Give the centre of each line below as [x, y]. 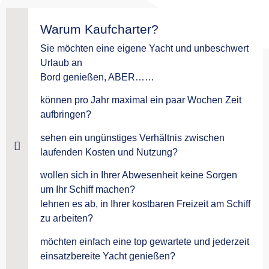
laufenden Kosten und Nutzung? [109, 152]
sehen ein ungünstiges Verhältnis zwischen [132, 138]
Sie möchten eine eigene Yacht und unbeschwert [144, 49]
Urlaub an [61, 63]
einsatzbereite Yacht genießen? [108, 256]
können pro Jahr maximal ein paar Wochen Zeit [141, 100]
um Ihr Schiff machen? [88, 190]
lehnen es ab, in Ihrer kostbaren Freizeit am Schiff [145, 204]
